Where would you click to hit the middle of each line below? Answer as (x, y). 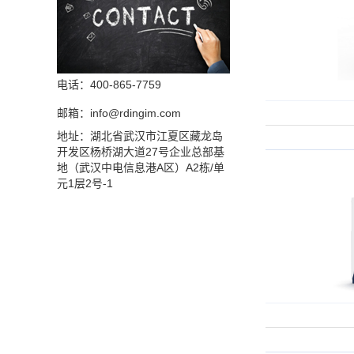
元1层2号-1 (85, 183)
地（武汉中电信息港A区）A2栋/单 (141, 168)
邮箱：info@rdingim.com (119, 113)
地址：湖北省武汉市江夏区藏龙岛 (140, 136)
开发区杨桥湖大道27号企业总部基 (141, 152)
